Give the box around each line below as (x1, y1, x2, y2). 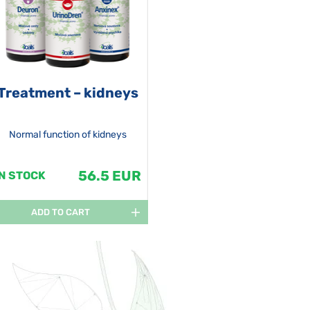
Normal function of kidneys (8, 129, 127, 141)
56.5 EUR (77, 167, 141, 185)
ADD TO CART (31, 207, 91, 218)
